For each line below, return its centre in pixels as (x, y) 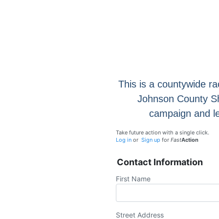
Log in (124, 140)
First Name (133, 179)
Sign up (151, 140)
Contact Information (160, 162)
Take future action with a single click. (163, 133)
